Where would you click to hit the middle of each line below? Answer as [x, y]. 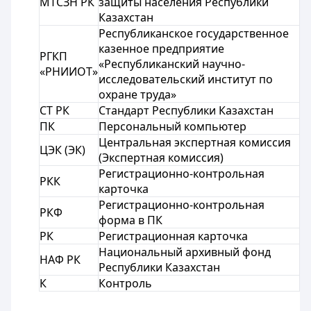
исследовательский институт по [186, 79]
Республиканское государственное [194, 33]
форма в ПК [131, 220]
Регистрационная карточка [173, 236]
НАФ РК [60, 260]
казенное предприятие [161, 49]
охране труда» [137, 94]
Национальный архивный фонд [185, 252]
